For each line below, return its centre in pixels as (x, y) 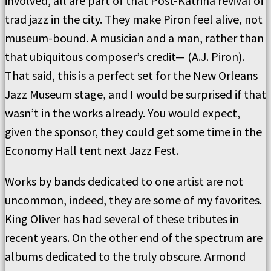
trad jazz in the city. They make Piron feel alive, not (134, 19)
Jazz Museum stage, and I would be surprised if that (135, 94)
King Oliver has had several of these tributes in (122, 219)
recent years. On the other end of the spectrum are (134, 237)
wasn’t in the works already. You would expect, (122, 113)
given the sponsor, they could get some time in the (133, 132)
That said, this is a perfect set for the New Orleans (131, 75)
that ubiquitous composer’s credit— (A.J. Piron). (125, 57)
